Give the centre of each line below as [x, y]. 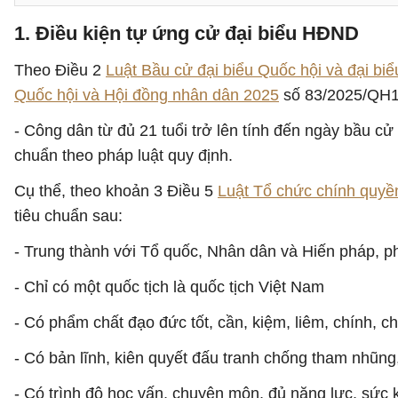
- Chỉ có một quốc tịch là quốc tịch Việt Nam [169, 287]
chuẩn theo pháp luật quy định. [123, 155]
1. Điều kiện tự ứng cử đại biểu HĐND [187, 33]
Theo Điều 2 [60, 70]
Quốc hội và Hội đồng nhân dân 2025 [147, 95]
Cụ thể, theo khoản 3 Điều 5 [116, 191]
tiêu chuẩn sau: [68, 216]
